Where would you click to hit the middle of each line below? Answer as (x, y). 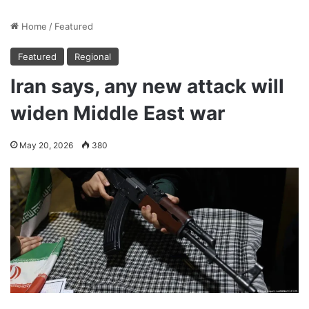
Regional (93, 56)
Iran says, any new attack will (147, 86)
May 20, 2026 (46, 145)
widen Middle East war (118, 113)
